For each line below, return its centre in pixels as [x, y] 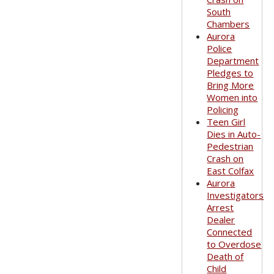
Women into [232, 97]
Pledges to [230, 73]
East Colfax [231, 171]
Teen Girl [226, 122]
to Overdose [234, 244]
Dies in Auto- [234, 134]
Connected [230, 232]
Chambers [228, 24]
